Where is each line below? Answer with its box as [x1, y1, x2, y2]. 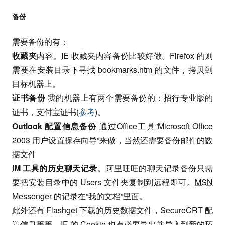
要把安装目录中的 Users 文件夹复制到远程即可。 [12, 176, 195, 188]
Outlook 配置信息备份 [12, 120, 97, 132]
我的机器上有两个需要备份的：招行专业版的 [45, 92, 213, 103]
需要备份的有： [12, 36, 68, 47]
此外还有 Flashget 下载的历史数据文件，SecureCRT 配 [12, 204, 213, 216]
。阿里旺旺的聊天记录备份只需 [97, 162, 213, 174]
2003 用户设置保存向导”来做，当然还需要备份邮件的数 [12, 134, 213, 146]
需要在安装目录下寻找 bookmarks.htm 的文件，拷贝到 [12, 64, 213, 75]
